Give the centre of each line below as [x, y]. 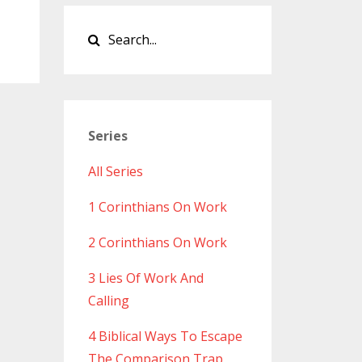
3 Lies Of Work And [145, 278]
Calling [108, 301]
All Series [115, 172]
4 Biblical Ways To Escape [165, 337]
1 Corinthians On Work [157, 207]
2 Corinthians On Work [157, 243]
